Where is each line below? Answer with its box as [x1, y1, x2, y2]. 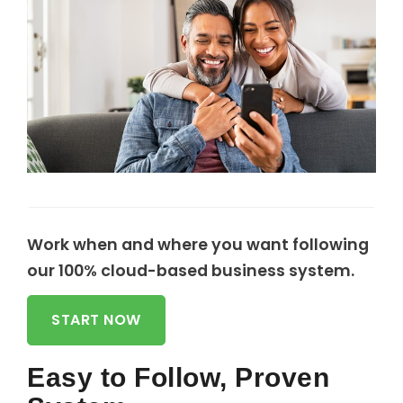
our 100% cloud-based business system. [27, 259, 354, 282]
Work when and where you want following [27, 233, 369, 256]
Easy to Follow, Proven [27, 363, 329, 393]
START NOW [51, 309, 141, 331]
